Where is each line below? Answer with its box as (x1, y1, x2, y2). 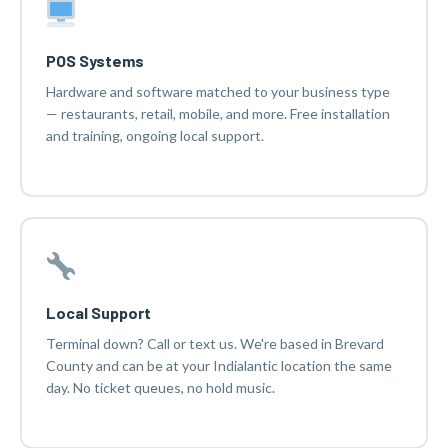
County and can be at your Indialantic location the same (45, 357, 392, 375)
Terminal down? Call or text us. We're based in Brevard (45, 335, 384, 353)
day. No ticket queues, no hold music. (45, 379, 275, 397)
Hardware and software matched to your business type (45, 82, 390, 100)
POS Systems (45, 50, 144, 70)
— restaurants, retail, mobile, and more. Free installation (45, 104, 390, 122)
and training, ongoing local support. (45, 126, 264, 144)
